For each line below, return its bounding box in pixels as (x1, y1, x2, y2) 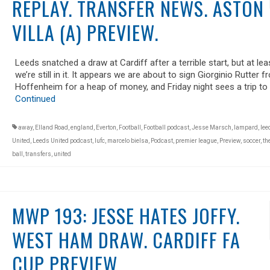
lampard (233, 124, 258, 131)
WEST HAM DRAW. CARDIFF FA (11, 225, 240, 254)
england (70, 124, 93, 131)
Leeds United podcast (32, 137, 92, 144)
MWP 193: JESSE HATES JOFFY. (11, 201, 240, 230)
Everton (95, 124, 116, 131)
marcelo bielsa (107, 137, 148, 144)
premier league (175, 137, 217, 144)
